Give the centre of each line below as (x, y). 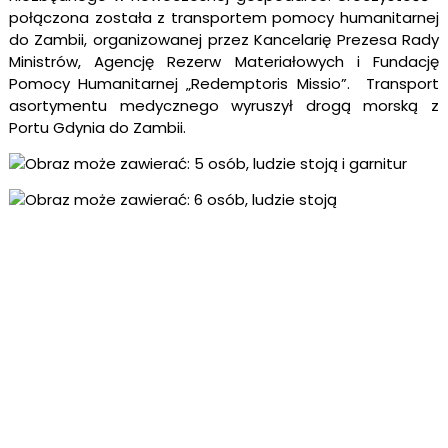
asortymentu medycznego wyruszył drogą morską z (224, 105)
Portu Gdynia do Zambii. (97, 127)
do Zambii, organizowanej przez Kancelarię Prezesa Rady (224, 39)
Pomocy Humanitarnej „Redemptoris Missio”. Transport (224, 83)
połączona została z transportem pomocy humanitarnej (224, 17)
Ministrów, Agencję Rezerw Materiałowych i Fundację (224, 61)
